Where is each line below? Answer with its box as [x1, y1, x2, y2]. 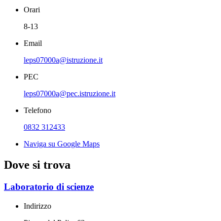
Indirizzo [24, 201, 51, 210]
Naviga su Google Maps [24, 140, 100, 148]
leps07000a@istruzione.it [24, 56, 103, 65]
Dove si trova [4, 158, 71, 172]
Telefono [24, 106, 51, 115]
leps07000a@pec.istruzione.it [24, 89, 115, 98]
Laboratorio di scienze [4, 182, 94, 192]
